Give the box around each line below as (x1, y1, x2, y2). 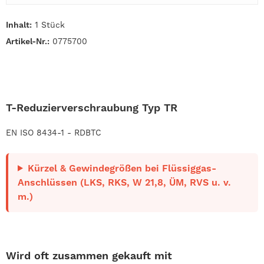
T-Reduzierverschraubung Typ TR (6, 101, 177, 114)
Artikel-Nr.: (6, 36, 49, 46)
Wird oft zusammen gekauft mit (6, 249, 172, 262)
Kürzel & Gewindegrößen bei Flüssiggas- (27, 162, 216, 174)
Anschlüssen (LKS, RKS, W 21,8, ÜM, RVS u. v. (18, 176, 231, 188)
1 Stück (32, 19, 65, 29)
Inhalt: (6, 19, 32, 29)
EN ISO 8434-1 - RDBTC (6, 127, 101, 137)
